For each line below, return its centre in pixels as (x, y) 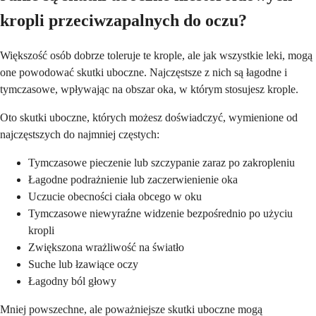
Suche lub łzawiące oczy (83, 264)
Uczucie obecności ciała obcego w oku (115, 196)
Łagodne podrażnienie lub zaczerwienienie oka (133, 179)
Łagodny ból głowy (72, 281)
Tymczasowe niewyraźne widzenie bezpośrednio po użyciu (160, 213)
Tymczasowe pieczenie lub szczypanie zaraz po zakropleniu (162, 162)
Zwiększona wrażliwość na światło (106, 247)
